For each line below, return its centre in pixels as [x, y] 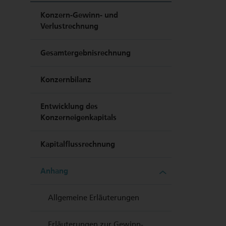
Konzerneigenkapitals [78, 118]
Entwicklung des [69, 106]
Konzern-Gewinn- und [79, 15]
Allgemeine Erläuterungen [94, 198]
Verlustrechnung [69, 26]
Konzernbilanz [66, 80]
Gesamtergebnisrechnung [86, 53]
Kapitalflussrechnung [78, 144]
